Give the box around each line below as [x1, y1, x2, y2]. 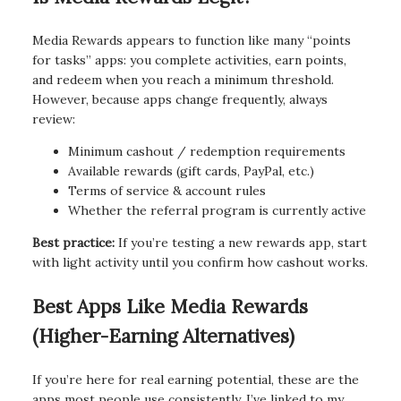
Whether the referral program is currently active [68, 202, 366, 218]
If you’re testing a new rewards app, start [115, 235, 367, 251]
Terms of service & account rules [68, 183, 266, 199]
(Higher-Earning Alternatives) [32, 324, 294, 348]
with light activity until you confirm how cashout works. [32, 254, 368, 270]
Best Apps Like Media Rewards [32, 294, 308, 319]
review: [32, 111, 75, 127]
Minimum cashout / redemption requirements [68, 143, 346, 159]
